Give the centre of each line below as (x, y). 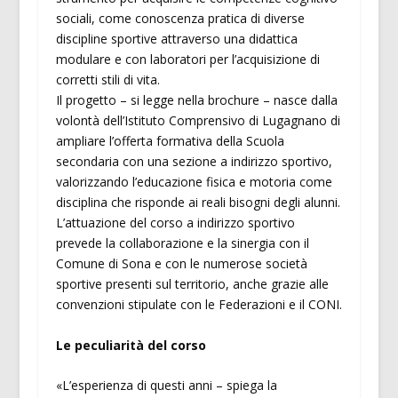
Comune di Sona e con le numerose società (181, 264)
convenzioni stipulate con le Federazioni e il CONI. (199, 305)
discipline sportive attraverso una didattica (176, 39)
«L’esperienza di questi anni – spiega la (166, 386)
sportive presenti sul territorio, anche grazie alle (192, 284)
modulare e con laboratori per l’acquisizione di (187, 60)
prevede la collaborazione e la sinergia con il (182, 243)
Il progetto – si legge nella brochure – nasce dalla (196, 100)
